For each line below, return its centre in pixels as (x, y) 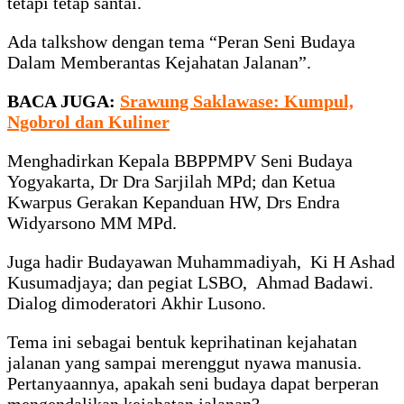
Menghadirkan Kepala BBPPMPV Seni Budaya (180, 160)
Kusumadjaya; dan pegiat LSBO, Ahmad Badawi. (190, 282)
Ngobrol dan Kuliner (88, 121)
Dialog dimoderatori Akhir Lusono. (137, 303)
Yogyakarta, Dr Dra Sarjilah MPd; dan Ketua (171, 181)
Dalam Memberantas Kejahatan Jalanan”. (159, 62)
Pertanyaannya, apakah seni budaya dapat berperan (193, 383)
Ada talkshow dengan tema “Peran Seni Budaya (181, 41)
